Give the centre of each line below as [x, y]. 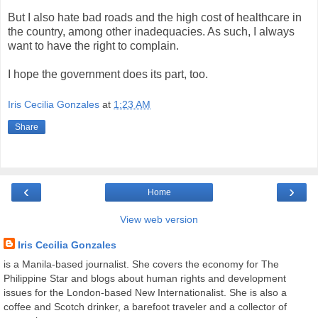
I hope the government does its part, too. [108, 74]
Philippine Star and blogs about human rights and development [145, 279]
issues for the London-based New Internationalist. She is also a [145, 293]
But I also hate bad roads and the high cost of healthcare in [155, 17]
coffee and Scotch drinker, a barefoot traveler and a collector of [145, 307]
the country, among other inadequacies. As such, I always [151, 31]
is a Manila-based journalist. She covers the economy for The [141, 264]
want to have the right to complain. [93, 45]
